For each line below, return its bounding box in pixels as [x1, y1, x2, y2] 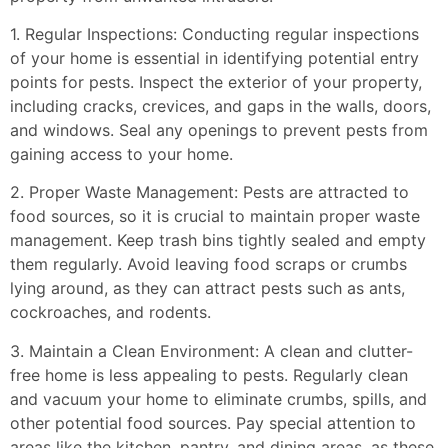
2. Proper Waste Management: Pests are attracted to [10, 182, 409, 203]
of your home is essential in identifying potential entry [10, 48, 419, 69]
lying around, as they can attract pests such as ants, [10, 278, 405, 299]
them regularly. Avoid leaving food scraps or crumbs [10, 254, 407, 275]
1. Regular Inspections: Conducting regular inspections [10, 24, 419, 45]
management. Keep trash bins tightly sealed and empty [10, 230, 426, 251]
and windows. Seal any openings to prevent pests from [10, 120, 428, 141]
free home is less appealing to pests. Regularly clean [10, 364, 408, 385]
